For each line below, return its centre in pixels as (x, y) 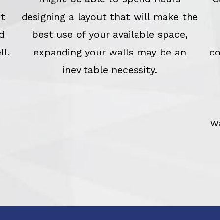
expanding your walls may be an (110, 52)
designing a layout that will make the (110, 16)
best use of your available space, (110, 34)
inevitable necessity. (110, 69)
